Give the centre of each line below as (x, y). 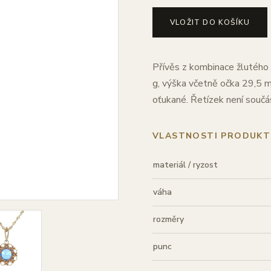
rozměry (168, 219)
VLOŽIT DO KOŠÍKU (210, 22)
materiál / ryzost (185, 165)
